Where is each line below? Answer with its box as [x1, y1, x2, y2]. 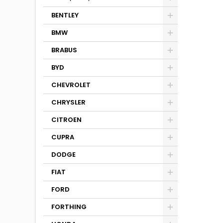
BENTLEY [51, 10, 79, 20]
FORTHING [51, 202, 87, 212]
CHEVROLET [51, 80, 91, 90]
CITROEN [51, 115, 82, 124]
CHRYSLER [51, 98, 86, 107]
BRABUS [51, 45, 77, 55]
